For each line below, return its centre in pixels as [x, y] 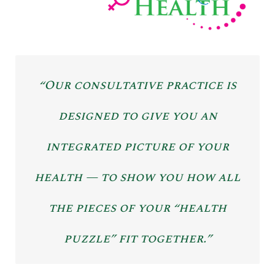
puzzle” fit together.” [137, 239]
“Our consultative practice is [137, 86]
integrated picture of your [137, 147]
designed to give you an [137, 116]
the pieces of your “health [137, 208]
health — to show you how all [137, 178]
